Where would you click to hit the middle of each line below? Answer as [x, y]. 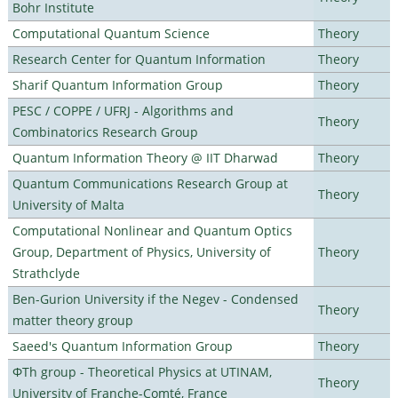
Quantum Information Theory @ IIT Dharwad [145, 157]
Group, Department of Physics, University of [141, 251]
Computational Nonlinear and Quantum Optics [152, 230]
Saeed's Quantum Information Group [122, 346]
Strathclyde [46, 273]
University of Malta [68, 204]
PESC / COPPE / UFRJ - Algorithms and [123, 110]
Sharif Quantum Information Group [117, 84]
